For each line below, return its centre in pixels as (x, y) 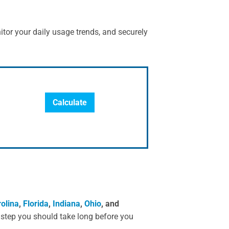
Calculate (70, 103)
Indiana (66, 204)
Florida (36, 204)
